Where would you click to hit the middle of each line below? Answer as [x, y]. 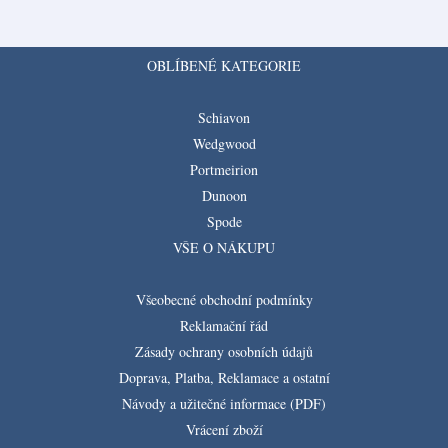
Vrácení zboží [224, 429]
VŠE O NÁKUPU [224, 247]
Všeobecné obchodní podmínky [224, 299]
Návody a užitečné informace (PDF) [224, 403]
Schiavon [224, 117]
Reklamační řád [224, 325]
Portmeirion [224, 169]
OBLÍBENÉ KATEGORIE [224, 65]
